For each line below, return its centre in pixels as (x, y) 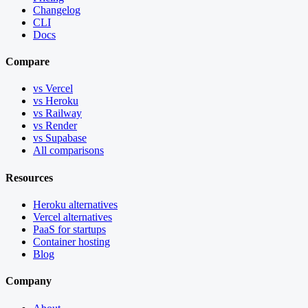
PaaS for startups (69, 229)
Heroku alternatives (75, 204)
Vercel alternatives (73, 217)
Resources (29, 177)
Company (29, 281)
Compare (27, 62)
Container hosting (71, 241)
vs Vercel (53, 89)
